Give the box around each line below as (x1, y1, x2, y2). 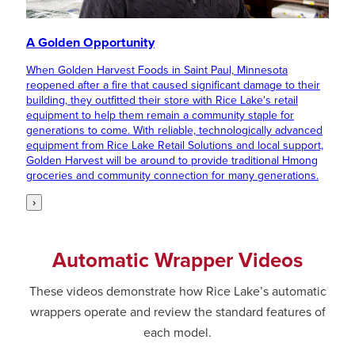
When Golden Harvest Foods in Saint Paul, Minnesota (26, 63, 288, 77)
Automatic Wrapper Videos (52, 247, 303, 273)
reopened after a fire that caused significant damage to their (26, 78, 320, 92)
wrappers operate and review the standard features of (29, 303, 326, 320)
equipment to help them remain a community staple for (26, 108, 294, 122)
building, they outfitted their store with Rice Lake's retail (26, 93, 298, 107)
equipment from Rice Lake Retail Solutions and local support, (26, 138, 323, 152)
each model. (143, 324, 212, 341)
